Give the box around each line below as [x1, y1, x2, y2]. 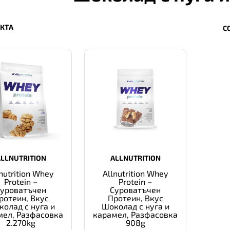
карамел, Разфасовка [93, 209, 178, 220]
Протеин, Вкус [107, 193, 163, 203]
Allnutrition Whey [103, 168, 168, 179]
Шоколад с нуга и [101, 201, 169, 212]
